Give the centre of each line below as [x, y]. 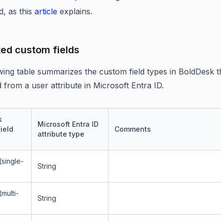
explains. [75, 11]
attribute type [61, 134]
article [46, 11]
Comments [133, 129]
